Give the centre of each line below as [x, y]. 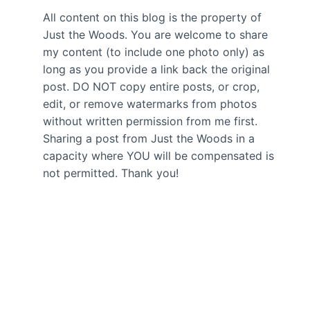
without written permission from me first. [151, 121]
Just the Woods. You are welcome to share [156, 35]
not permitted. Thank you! [111, 173]
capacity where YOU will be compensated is [159, 156]
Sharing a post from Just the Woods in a [149, 138]
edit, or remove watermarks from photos [150, 104]
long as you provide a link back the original [157, 69]
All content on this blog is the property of [153, 17]
